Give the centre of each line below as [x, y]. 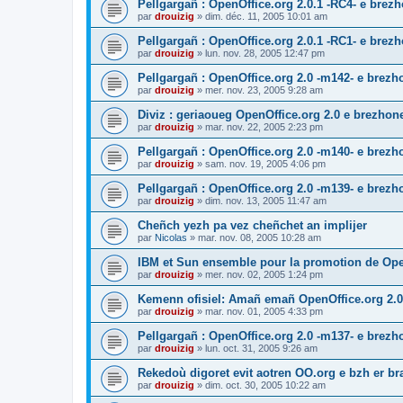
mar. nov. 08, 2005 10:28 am [260, 237]
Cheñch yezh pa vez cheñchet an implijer [252, 225]
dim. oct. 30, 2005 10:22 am [265, 385]
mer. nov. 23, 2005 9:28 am [264, 90]
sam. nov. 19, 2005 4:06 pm [265, 163]
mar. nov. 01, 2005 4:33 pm [264, 311]
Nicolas [171, 237]
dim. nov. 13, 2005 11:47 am [266, 200]
